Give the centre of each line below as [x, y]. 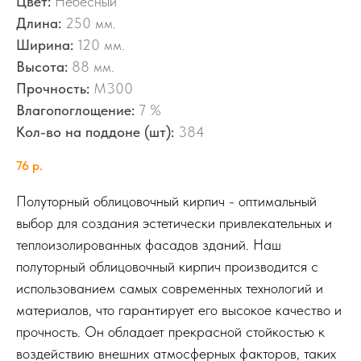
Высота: [42, 66]
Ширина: [45, 44]
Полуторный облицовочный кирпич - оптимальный [166, 201]
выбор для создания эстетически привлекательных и [174, 222]
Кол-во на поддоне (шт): [95, 131]
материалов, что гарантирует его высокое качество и [179, 309]
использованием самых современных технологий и [170, 288]
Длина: [39, 23]
